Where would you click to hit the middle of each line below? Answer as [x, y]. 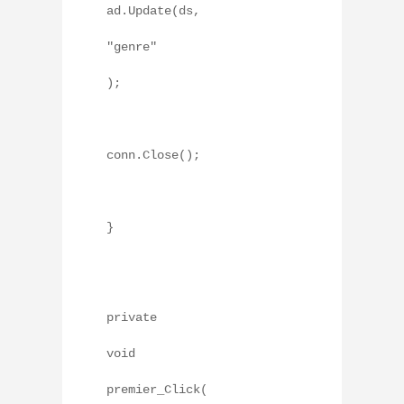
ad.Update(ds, [153, 10]
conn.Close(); [153, 155]
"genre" [132, 46]
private [132, 317]
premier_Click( [157, 389]
